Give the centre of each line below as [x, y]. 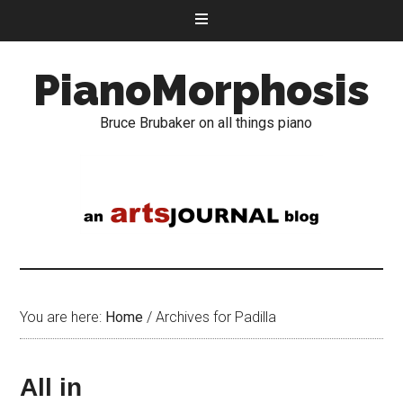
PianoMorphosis [201, 90]
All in [51, 387]
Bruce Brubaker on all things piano [206, 123]
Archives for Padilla [215, 317]
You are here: [63, 317]
